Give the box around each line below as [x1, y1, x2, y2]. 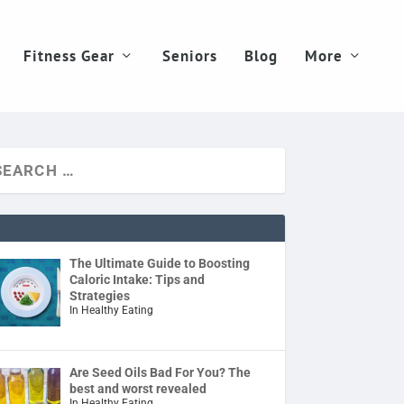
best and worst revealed [69, 381, 207, 396]
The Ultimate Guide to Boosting [69, 256, 251, 271]
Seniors [162, 46, 217, 66]
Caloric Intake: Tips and [69, 272, 206, 287]
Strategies [69, 289, 131, 303]
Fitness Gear [23, 46, 115, 66]
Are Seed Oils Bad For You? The [69, 364, 252, 380]
